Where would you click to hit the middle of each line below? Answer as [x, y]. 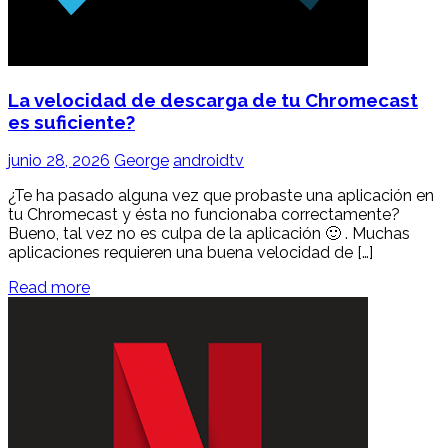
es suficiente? [71, 121]
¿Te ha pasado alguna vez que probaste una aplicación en [221, 196]
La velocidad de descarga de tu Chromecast [213, 99]
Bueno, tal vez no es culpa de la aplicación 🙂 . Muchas [209, 234]
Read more [49, 288]
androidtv [208, 161]
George [141, 161]
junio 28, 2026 [59, 161]
